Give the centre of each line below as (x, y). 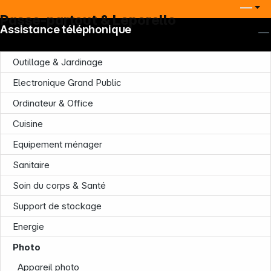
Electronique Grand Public (67, 83)
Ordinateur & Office (53, 103)
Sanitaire (31, 165)
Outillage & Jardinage (58, 62)
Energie (28, 227)
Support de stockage (57, 206)
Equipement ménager (57, 145)
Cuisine (28, 124)
